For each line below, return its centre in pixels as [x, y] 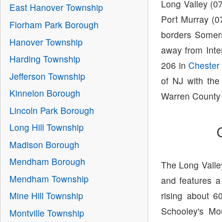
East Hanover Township [56, 7]
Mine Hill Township [46, 196]
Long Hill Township [46, 127]
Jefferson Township [47, 76]
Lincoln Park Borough [52, 110]
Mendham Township [49, 178]
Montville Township [47, 213]
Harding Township [45, 59]
